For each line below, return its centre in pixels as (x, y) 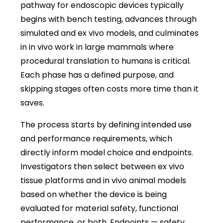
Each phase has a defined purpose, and (97, 75)
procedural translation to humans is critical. (106, 61)
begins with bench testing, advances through (109, 19)
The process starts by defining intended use (106, 124)
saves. (32, 103)
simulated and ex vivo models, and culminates (110, 33)
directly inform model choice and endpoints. (107, 152)
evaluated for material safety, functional (99, 208)
